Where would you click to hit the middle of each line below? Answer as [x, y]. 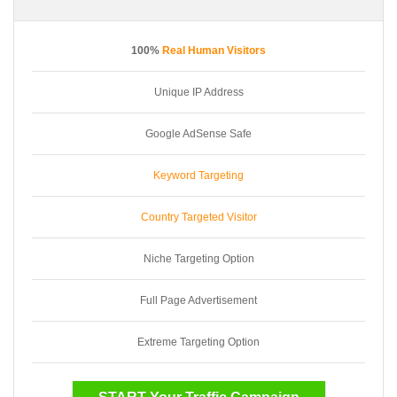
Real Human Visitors [214, 50]
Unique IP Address [198, 92]
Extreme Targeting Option [198, 342]
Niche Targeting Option [198, 258]
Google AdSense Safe [198, 133]
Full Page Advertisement [198, 300]
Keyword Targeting [198, 175]
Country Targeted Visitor [198, 217]
